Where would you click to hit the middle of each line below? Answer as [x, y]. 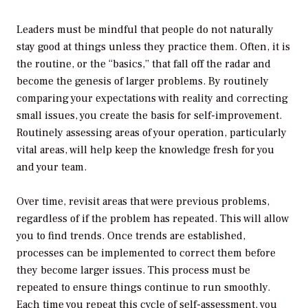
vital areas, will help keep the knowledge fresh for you [145, 150]
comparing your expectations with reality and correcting [152, 98]
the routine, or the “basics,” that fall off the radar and [144, 64]
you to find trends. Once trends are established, [131, 236]
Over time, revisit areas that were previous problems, [143, 202]
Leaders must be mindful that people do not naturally [145, 29]
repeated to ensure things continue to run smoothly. [143, 288]
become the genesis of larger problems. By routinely [143, 81]
